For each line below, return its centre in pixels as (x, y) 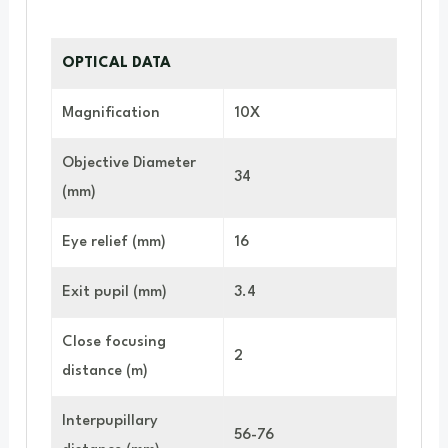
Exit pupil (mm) (114, 292)
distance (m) (105, 371)
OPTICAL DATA (116, 63)
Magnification (111, 113)
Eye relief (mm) (114, 242)
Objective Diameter (129, 163)
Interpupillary (110, 421)
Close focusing (114, 342)
